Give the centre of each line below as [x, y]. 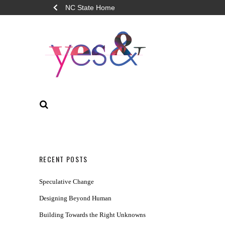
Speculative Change [67, 182]
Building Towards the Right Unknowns [92, 215]
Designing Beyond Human [75, 198]
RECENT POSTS [64, 159]
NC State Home [90, 8]
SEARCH [70, 105]
